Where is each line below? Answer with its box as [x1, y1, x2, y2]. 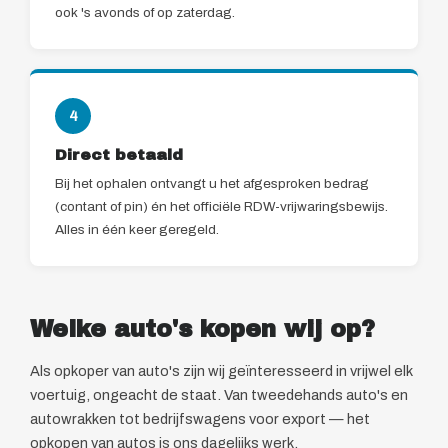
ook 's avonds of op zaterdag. [55, 5, 235, 21]
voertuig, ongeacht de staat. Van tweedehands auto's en [30, 387, 408, 404]
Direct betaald [55, 147, 183, 164]
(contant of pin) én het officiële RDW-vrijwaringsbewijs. [55, 199, 388, 215]
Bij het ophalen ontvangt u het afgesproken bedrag [55, 176, 369, 192]
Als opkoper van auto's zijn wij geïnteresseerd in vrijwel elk [30, 363, 412, 380]
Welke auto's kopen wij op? [30, 317, 375, 343]
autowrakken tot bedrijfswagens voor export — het [30, 411, 370, 428]
